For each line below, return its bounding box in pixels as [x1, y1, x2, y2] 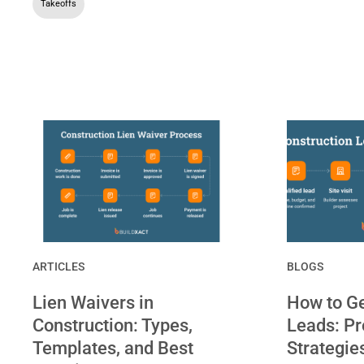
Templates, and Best [32, 337, 193, 358]
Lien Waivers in [32, 292, 154, 313]
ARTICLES [32, 259, 84, 273]
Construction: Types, [32, 314, 193, 336]
